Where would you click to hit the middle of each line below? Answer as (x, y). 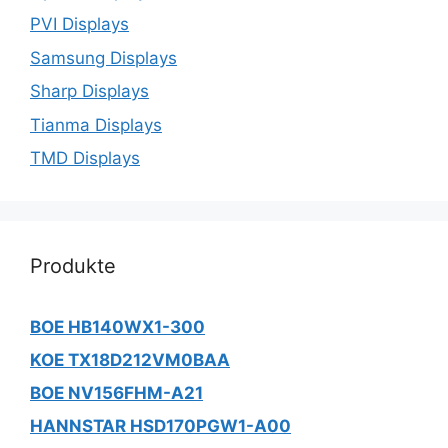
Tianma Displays (96, 124)
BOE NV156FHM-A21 (116, 393)
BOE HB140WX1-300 (117, 327)
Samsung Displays (103, 57)
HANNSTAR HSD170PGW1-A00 (160, 426)
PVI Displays (79, 24)
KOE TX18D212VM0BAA (130, 360)
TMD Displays (85, 158)
